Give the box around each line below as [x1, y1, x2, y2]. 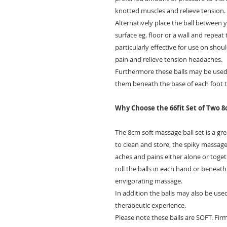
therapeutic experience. [115, 201, 186, 210]
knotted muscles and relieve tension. [115, 6, 225, 15]
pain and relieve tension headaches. [115, 55, 222, 64]
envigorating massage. [115, 176, 182, 185]
